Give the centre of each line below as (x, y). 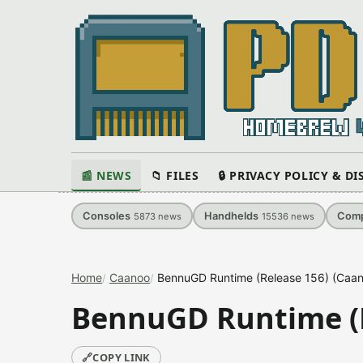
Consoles (107, 216)
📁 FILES (175, 175)
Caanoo (130, 278)
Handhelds (231, 216)
